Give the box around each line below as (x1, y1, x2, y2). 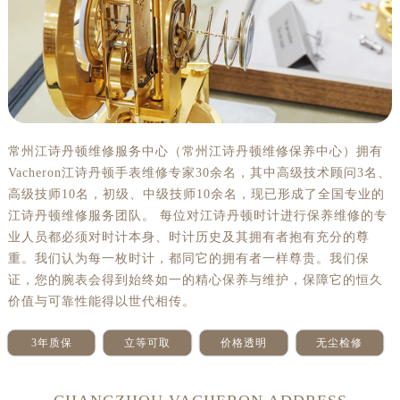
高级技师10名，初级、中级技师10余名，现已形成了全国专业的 (7, 187, 385, 201)
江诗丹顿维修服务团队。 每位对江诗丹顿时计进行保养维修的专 (7, 208, 387, 222)
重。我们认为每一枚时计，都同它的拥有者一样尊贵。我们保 (7, 251, 370, 265)
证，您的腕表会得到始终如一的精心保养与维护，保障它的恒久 (7, 272, 383, 287)
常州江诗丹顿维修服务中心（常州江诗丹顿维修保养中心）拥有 (7, 144, 383, 158)
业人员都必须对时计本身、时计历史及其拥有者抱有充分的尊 (7, 229, 370, 244)
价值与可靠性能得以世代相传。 (7, 294, 196, 308)
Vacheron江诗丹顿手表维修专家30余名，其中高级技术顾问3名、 (7, 165, 391, 179)
